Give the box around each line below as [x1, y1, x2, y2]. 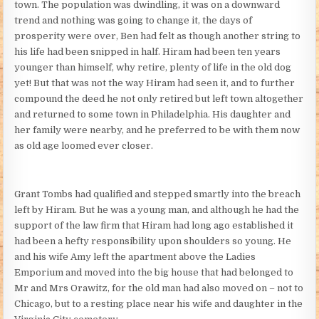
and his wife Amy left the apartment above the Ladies [14, 251, 256, 262]
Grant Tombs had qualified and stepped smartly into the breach [14, 188, 301, 199]
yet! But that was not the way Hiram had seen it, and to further [14, 77, 296, 88]
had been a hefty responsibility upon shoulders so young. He [14, 235, 292, 246]
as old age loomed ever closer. [14, 140, 154, 151]
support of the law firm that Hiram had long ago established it [14, 219, 294, 231]
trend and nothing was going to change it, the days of [14, 14, 253, 26]
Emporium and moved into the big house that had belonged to [14, 266, 294, 278]
